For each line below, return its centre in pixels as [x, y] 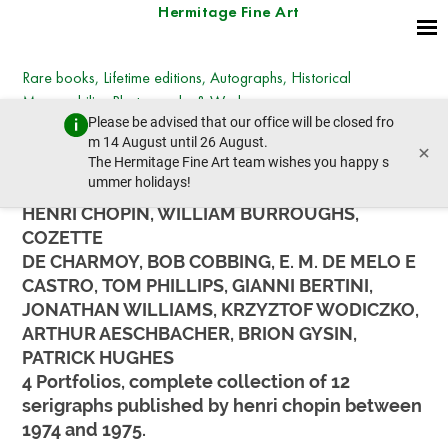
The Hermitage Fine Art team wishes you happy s [238, 162]
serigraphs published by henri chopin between [222, 405]
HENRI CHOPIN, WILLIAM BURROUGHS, [191, 213]
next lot [330, 154]
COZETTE [63, 237]
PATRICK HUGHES [98, 357]
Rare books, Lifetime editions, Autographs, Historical [187, 77]
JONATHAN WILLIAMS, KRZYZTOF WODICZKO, [221, 309]
